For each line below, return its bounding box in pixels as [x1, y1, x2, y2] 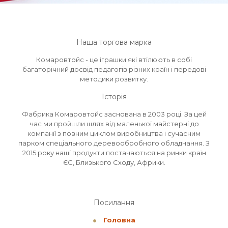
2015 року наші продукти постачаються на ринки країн [22, 149, 206, 157]
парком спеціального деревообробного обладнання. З [18, 139, 210, 147]
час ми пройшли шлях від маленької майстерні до [29, 120, 199, 128]
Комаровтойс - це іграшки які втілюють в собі [36, 55, 192, 64]
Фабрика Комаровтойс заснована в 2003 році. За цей [21, 110, 207, 118]
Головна [103, 216, 135, 224]
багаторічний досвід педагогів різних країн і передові [22, 65, 206, 73]
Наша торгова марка [76, 38, 152, 47]
